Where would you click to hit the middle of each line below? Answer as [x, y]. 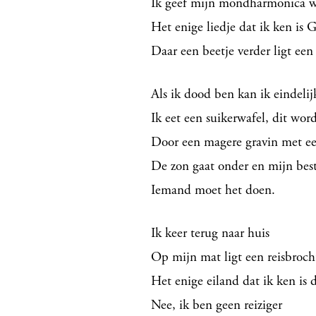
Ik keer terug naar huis [210, 233]
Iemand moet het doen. [213, 190]
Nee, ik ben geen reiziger [217, 305]
